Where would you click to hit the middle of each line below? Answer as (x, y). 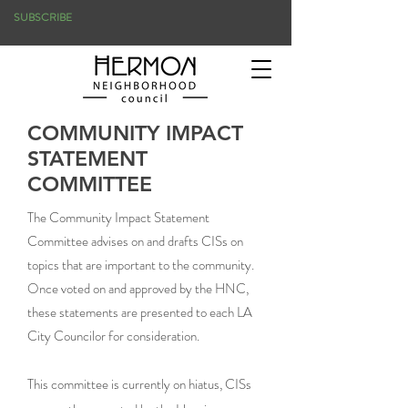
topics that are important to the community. (141, 265)
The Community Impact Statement (118, 218)
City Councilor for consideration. (113, 336)
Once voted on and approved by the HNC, (138, 289)
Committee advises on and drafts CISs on (135, 241)
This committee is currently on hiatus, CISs (139, 384)
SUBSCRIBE (43, 17)
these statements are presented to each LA (140, 312)
